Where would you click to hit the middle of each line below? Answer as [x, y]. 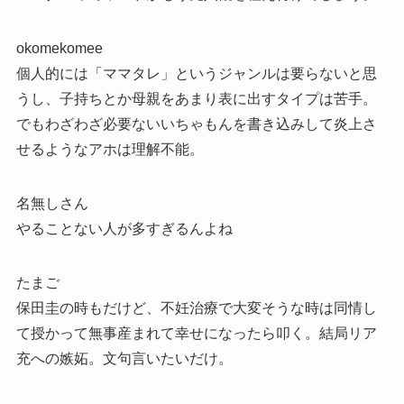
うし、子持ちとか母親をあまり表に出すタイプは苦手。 [196, 99]
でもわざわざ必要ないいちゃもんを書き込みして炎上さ [196, 124]
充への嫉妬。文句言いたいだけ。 [124, 359]
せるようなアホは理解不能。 [110, 150]
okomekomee [59, 49]
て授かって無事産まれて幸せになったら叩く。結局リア [196, 334]
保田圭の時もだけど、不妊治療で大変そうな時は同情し [196, 308]
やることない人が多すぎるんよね [124, 229]
